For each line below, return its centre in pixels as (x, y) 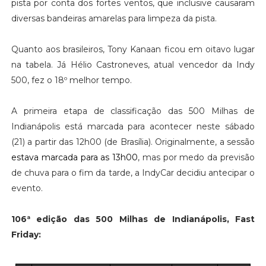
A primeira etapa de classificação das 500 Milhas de (133, 111)
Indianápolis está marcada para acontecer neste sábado (133, 126)
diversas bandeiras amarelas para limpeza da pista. (114, 18)
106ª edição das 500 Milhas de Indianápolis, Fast (133, 219)
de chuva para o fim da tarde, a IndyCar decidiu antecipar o (133, 172)
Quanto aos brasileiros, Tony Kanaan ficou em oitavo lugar (133, 49)
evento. (27, 188)
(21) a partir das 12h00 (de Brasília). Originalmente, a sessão (133, 142)
